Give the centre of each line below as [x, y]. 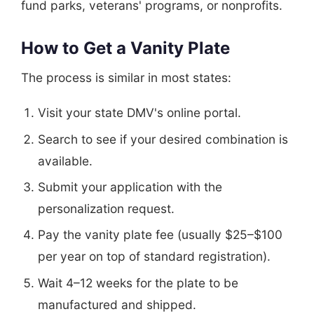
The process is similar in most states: [126, 77]
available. [65, 161]
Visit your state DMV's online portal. [139, 113]
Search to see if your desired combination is [163, 139]
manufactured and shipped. [117, 304]
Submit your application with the [130, 186]
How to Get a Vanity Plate [125, 48]
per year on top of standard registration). [154, 257]
